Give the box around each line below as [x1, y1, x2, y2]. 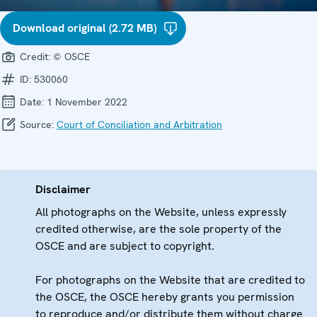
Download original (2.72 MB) [13, 21, 156, 35]
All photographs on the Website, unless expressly [35, 204, 287, 219]
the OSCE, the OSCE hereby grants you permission [35, 289, 294, 304]
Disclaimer [35, 182, 91, 197]
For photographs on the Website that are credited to [35, 272, 305, 287]
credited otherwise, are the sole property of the [35, 221, 282, 236]
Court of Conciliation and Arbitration [57, 118, 222, 131]
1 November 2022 [47, 96, 127, 108]
